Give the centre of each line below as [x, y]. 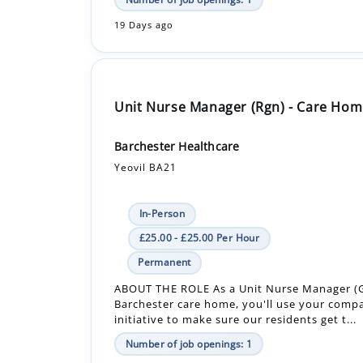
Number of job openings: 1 [189, 285]
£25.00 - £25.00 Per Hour [199, 179]
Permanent [164, 203]
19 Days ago [144, 311]
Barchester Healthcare [177, 88]
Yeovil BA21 [146, 109]
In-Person [162, 155]
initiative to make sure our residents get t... [236, 261]
